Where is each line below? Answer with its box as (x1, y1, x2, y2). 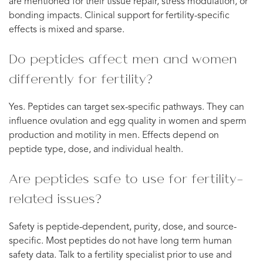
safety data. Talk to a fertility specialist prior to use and (9, 250, 232, 260)
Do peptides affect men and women (9, 49, 237, 68)
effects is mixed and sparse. (9, 25, 124, 35)
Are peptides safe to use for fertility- (9, 169, 244, 187)
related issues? (9, 189, 102, 207)
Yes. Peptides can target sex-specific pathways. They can (9, 102, 244, 112)
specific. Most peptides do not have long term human (9, 236, 232, 246)
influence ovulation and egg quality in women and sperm (9, 116, 247, 126)
